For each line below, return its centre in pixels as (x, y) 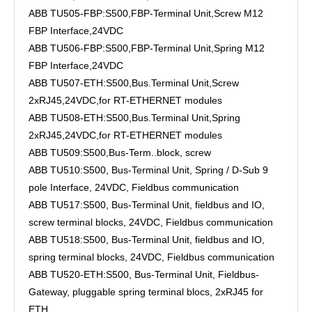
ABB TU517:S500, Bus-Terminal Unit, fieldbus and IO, (147, 205)
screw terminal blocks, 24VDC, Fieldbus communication (151, 223)
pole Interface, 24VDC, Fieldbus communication (134, 188)
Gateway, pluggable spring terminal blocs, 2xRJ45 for (146, 292)
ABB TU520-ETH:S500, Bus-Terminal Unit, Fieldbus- (144, 275)
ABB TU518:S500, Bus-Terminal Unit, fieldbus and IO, (147, 240)
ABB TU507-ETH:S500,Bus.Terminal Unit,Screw (134, 83)
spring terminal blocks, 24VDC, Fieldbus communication (151, 257)
